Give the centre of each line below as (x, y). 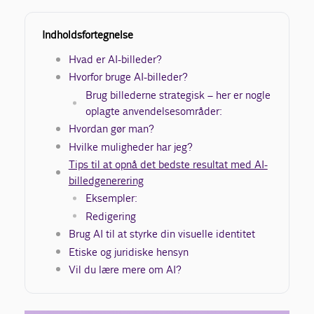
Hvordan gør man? (111, 129)
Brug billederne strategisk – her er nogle (178, 95)
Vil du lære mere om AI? (125, 269)
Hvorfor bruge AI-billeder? (128, 77)
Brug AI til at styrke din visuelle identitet (162, 234)
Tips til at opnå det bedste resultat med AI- (168, 164)
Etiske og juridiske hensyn (128, 252)
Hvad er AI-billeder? (115, 59)
